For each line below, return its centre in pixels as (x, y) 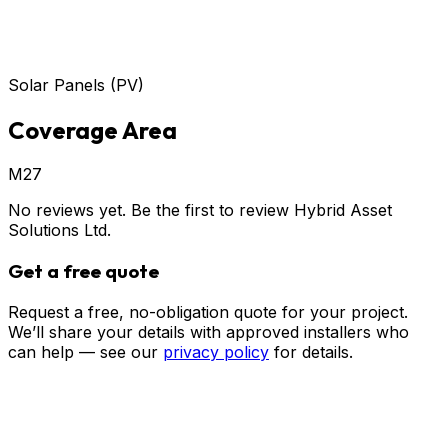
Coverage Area (92, 129)
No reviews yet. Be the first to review (151, 210)
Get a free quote (83, 271)
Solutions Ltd (57, 230)
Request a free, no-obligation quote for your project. (208, 311)
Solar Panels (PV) (76, 84)
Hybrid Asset (343, 210)
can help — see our (83, 351)
